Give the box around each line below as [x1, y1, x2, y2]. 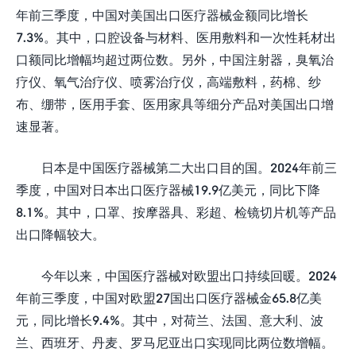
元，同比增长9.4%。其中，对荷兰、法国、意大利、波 [16, 312, 323, 327]
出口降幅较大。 [16, 226, 105, 242]
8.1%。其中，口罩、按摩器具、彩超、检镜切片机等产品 [16, 204, 336, 219]
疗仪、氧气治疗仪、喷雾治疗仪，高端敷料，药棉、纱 [16, 74, 321, 89]
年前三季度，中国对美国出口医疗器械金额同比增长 [16, 7, 308, 22]
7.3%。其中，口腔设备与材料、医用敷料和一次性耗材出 [16, 29, 336, 44]
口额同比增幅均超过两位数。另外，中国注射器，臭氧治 [16, 52, 334, 67]
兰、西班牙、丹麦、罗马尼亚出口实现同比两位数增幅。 [16, 335, 334, 350]
